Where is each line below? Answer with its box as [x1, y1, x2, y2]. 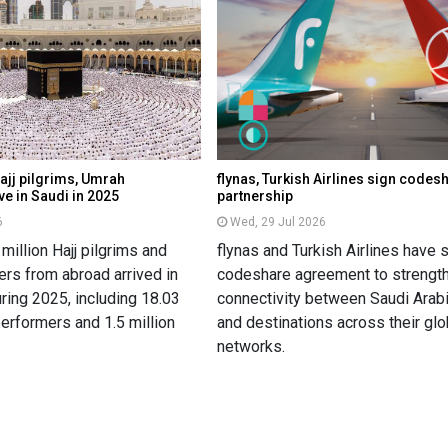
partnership [217, 187, 294, 204]
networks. [217, 336, 286, 356]
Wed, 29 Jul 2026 [230, 214, 327, 229]
